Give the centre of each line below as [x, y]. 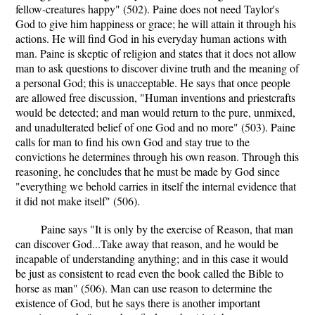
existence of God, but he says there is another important [138, 303]
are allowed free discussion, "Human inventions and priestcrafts [155, 97]
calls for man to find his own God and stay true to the [133, 142]
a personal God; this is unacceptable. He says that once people [153, 83]
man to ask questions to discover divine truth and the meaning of [157, 68]
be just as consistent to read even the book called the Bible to [149, 273]
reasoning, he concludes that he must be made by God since [148, 171]
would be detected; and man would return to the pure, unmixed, [155, 112]
